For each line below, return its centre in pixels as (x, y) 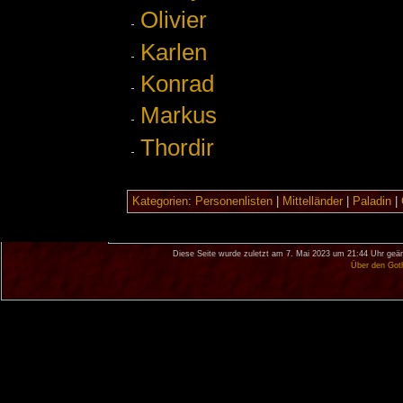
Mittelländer (312, 201)
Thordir (177, 147)
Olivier (174, 20)
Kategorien (160, 201)
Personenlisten (233, 201)
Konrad (177, 83)
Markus (179, 116)
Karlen (174, 52)
